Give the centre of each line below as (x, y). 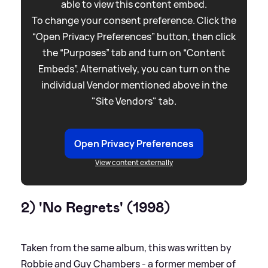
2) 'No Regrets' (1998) (95, 207)
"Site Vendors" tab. (134, 101)
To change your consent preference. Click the (134, 20)
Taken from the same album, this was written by (126, 247)
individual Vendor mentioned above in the (134, 85)
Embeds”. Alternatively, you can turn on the (134, 68)
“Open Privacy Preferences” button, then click (134, 36)
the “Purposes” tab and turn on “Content (134, 52)
